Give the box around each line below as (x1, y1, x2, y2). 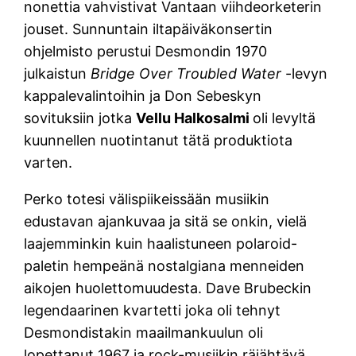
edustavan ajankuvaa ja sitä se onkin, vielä (24, 212, 308, 230)
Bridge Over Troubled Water (91, 64, 286, 82)
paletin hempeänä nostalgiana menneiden (24, 257, 305, 274)
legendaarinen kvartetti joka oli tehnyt (24, 301, 281, 319)
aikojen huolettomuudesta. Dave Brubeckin (24, 279, 312, 296)
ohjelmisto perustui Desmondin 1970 (24, 42, 268, 60)
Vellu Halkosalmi (136, 109, 253, 126)
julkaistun (24, 64, 91, 82)
